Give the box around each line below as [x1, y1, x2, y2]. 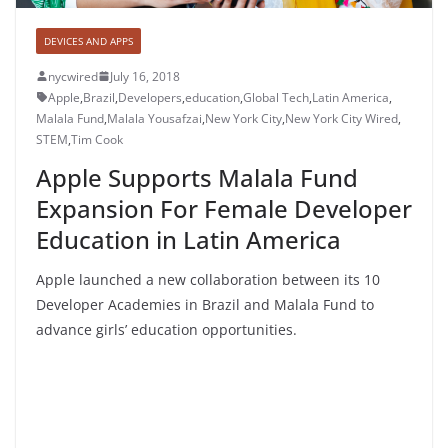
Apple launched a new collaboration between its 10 [36, 269, 380, 289]
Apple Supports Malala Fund [36, 160, 358, 194]
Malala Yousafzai [107, 109, 202, 127]
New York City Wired [285, 109, 398, 127]
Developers [118, 88, 182, 106]
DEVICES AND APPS [44, 33, 133, 48]
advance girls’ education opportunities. [36, 319, 297, 339]
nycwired [48, 67, 98, 85]
